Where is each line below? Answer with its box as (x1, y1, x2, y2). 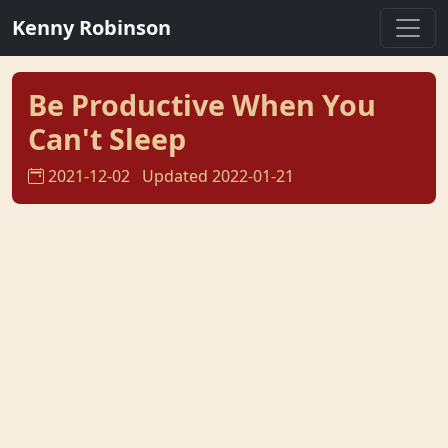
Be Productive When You (28, 85, 376, 124)
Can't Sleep (28, 119, 186, 158)
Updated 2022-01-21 (142, 165, 294, 187)
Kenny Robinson (12, 14, 171, 41)
